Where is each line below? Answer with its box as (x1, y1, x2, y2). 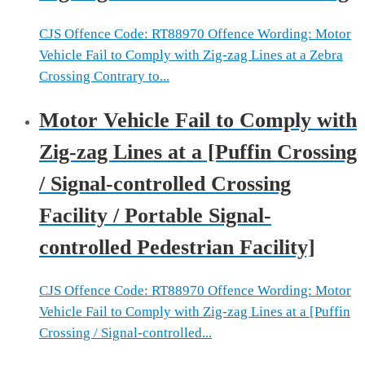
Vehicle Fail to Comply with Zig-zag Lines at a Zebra (39, 46, 343, 63)
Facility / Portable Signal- (39, 203, 271, 227)
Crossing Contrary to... (39, 68, 169, 84)
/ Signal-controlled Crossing (39, 171, 291, 196)
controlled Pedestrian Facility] (39, 235, 315, 259)
